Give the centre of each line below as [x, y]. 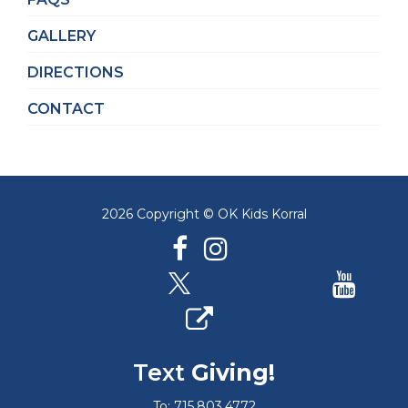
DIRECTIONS [76, 72]
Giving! [233, 372]
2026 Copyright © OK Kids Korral [204, 214]
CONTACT [66, 108]
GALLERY [61, 36]
